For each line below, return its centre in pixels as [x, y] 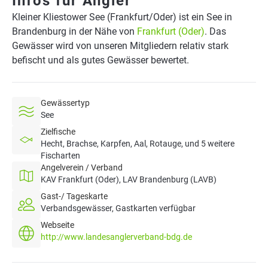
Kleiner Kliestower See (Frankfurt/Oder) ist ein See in [122, 17]
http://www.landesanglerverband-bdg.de [116, 237]
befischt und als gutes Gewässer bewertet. [100, 60]
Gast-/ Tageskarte [74, 196]
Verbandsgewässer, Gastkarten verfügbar [118, 208]
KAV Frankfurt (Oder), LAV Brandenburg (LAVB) [129, 179]
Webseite [57, 225]
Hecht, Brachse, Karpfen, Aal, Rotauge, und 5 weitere [138, 144]
